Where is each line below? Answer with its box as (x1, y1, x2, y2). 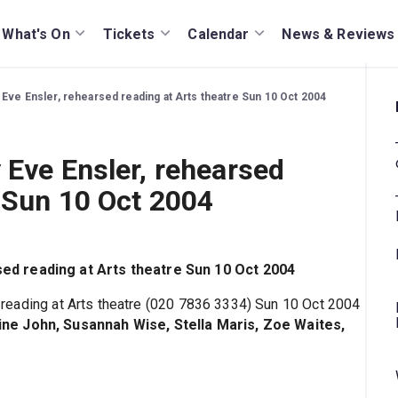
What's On (2, 25, 70, 43)
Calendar (187, 25, 250, 43)
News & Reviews (282, 25, 395, 43)
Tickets (102, 25, 155, 43)
